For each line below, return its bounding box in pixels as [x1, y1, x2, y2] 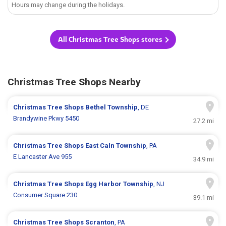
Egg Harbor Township [85, 180, 154, 188]
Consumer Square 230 [13, 191, 78, 199]
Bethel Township [85, 103, 138, 111]
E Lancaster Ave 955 [13, 153, 72, 161]
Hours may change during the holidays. [12, 1, 125, 9]
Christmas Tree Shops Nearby [8, 76, 141, 88]
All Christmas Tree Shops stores [58, 35, 162, 44]
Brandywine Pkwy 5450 [13, 115, 80, 123]
